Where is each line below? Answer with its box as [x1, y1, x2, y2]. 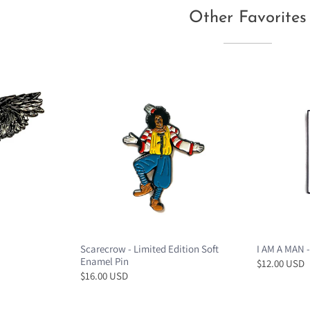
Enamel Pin [80, 255, 129, 268]
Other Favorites [189, 9, 307, 26]
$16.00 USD [80, 269, 129, 283]
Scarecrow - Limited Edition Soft [80, 242, 219, 256]
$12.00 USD [257, 257, 305, 271]
